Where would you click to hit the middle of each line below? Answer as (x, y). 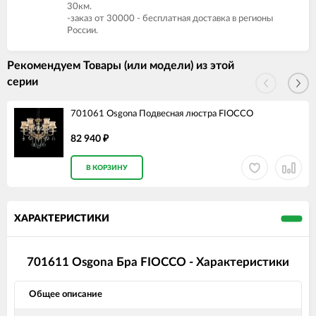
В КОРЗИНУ (107, 168)
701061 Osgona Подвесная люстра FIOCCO (162, 114)
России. (83, 31)
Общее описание (66, 295)
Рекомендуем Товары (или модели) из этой (121, 66)
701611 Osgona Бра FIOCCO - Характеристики (158, 262)
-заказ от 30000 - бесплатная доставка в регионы (170, 19)
